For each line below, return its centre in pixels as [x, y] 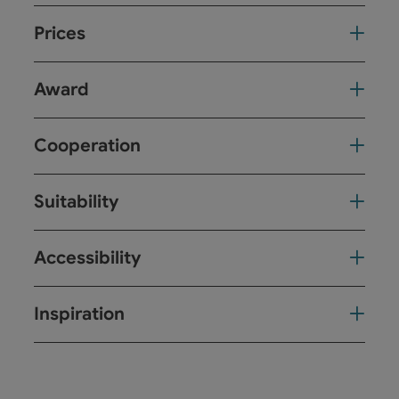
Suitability [76, 202]
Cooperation [87, 146]
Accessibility [87, 258]
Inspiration [79, 314]
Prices [60, 34]
